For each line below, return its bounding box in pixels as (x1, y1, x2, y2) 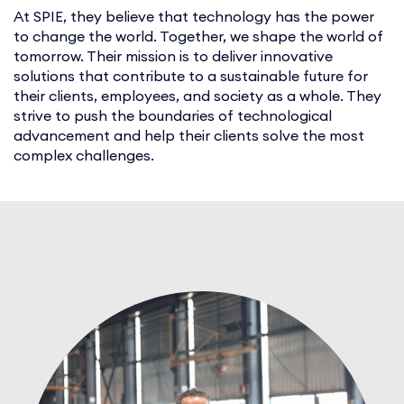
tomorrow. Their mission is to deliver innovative (14, 46, 333, 65)
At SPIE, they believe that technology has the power (14, 6, 374, 25)
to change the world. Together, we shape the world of (14, 26, 383, 45)
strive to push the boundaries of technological (14, 106, 332, 124)
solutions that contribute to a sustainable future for (14, 66, 368, 85)
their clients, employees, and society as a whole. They (14, 86, 381, 105)
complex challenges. (14, 145, 154, 164)
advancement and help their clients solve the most (14, 125, 364, 144)
